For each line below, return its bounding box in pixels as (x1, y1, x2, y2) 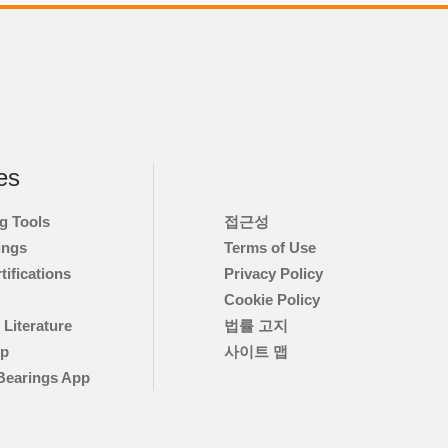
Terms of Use (223, 239, 316, 257)
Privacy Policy (223, 265, 323, 283)
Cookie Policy (223, 291, 320, 309)
